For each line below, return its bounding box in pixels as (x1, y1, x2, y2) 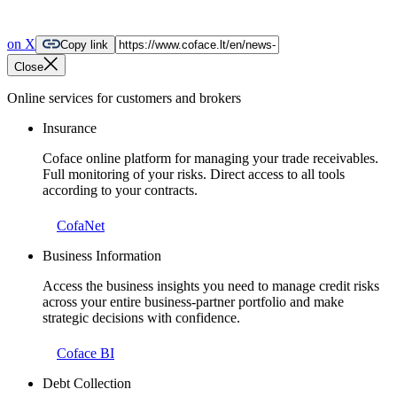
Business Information (43, 248, 161, 264)
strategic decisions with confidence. (43, 310, 240, 326)
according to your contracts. (43, 183, 198, 198)
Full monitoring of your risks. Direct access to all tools (43, 167, 345, 183)
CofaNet (57, 218, 105, 234)
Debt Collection (43, 376, 131, 392)
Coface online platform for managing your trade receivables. (43, 151, 378, 167)
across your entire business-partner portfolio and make (43, 294, 344, 310)
